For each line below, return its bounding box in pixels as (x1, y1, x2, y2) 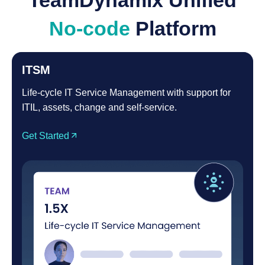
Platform (135, 17, 216, 40)
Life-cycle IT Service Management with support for (22, 88, 231, 98)
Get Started (22, 130, 69, 141)
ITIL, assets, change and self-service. (22, 102, 177, 113)
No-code (49, 17, 135, 40)
